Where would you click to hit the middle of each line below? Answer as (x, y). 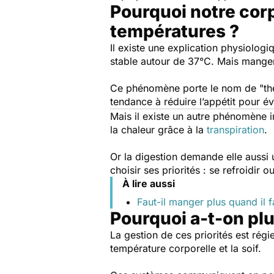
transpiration (235, 130)
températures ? (176, 31)
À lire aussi (149, 183)
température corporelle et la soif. (187, 248)
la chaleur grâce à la (158, 130)
